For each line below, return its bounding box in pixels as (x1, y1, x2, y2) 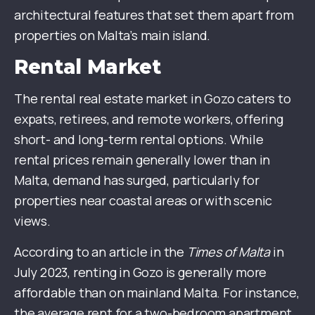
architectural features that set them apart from (14, 6, 294, 24)
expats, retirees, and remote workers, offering (14, 110, 283, 128)
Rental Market (14, 55, 161, 79)
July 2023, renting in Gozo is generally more (14, 264, 267, 281)
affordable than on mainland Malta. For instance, (14, 284, 300, 302)
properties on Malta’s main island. (14, 27, 211, 44)
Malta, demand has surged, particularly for (14, 172, 259, 189)
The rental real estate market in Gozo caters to (14, 90, 291, 108)
